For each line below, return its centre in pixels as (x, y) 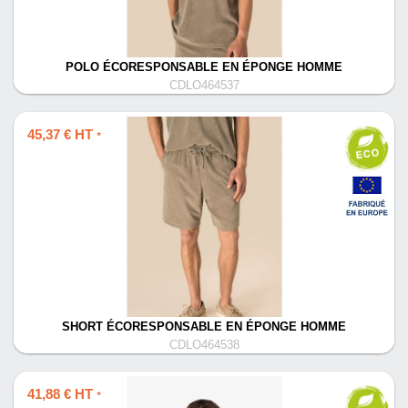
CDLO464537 (204, 86)
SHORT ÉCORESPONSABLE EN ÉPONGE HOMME (204, 327)
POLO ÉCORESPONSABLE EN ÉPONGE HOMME (204, 67)
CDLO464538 (204, 345)
